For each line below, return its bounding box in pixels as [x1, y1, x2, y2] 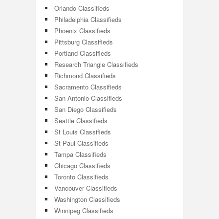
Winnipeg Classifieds [54, 206, 113, 215]
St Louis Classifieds [54, 127, 111, 136]
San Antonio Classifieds [54, 93, 122, 103]
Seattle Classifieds [54, 116, 108, 125]
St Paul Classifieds [54, 138, 109, 148]
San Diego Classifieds [54, 105, 117, 114]
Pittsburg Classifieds [54, 37, 113, 46]
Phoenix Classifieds [54, 26, 110, 35]
